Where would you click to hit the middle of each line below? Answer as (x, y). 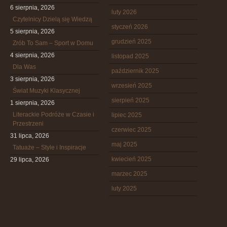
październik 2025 (135, 71)
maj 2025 (124, 144)
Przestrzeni (28, 124)
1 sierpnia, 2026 (32, 103)
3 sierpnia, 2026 (32, 79)
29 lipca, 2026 (30, 160)
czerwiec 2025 (131, 130)
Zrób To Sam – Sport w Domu (53, 43)
